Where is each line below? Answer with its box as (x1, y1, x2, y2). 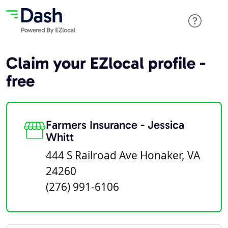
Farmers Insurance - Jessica (46, 118, 184, 132)
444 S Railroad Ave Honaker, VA (46, 148, 200, 162)
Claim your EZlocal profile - (6, 53, 206, 73)
